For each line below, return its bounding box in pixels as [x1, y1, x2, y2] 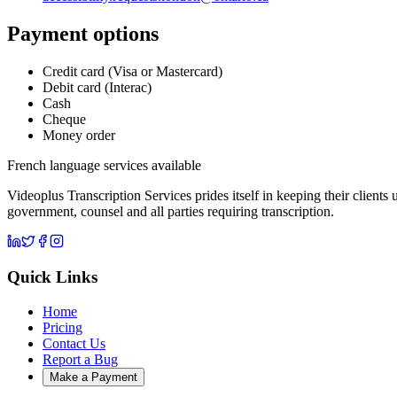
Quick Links [7, 268, 97, 287]
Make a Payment [50, 370, 137, 385]
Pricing [43, 320, 82, 336]
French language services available [7, 157, 201, 173]
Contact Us [43, 336, 105, 352]
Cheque [43, 111, 86, 127]
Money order [43, 127, 115, 143]
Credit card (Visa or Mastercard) [43, 63, 222, 79]
